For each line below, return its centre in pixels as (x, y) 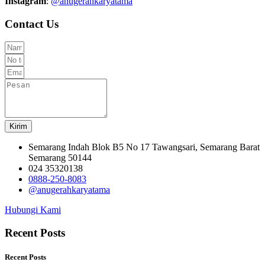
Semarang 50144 (60, 158)
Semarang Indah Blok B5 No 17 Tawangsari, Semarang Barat (144, 147)
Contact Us (32, 24)
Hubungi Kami (33, 210)
